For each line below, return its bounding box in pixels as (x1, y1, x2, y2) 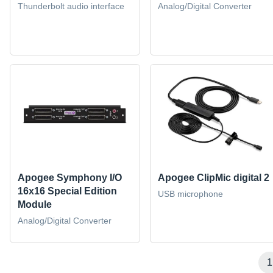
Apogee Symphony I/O (18, 172, 122, 183)
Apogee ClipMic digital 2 (157, 172, 269, 183)
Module (18, 199, 52, 210)
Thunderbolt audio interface (18, 1, 124, 12)
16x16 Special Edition (18, 185, 117, 196)
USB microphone (157, 188, 223, 199)
